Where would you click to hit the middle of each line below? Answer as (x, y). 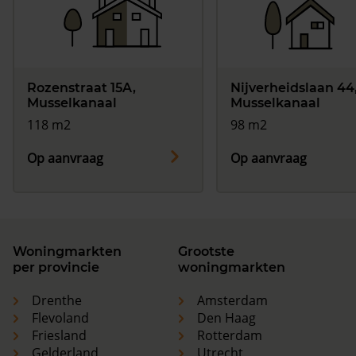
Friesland (59, 336)
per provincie (56, 268)
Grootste (206, 252)
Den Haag (226, 318)
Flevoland (60, 318)
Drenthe (57, 301)
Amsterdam (232, 301)
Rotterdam (230, 336)
